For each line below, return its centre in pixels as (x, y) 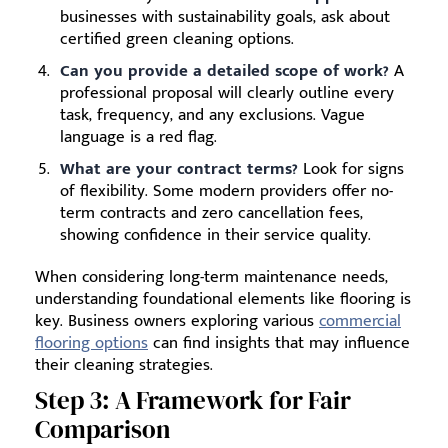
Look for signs (351, 169)
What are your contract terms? (179, 169)
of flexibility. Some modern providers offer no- (226, 191)
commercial (360, 321)
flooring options (91, 343)
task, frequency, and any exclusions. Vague (212, 115)
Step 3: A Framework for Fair (193, 400)
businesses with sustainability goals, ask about (225, 17)
